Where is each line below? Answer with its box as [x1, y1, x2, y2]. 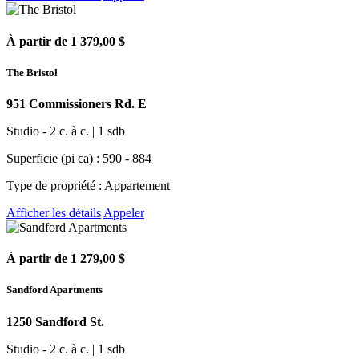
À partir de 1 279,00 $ [6, 252, 125, 266]
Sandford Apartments [6, 284, 103, 296]
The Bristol [6, 66, 58, 79]
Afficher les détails [6, 205, 101, 220]
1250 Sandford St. [6, 314, 104, 329]
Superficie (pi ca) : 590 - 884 [6, 151, 151, 165]
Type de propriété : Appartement [6, 178, 170, 192]
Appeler [103, 205, 144, 220]
